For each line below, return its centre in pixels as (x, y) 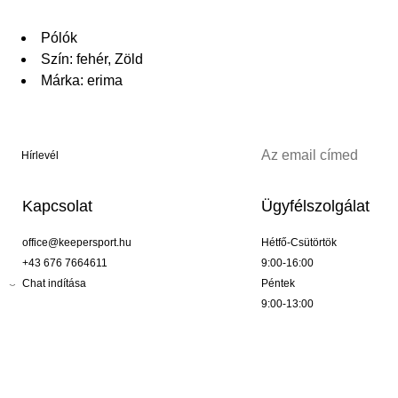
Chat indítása (54, 284)
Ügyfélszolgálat (315, 207)
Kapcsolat (57, 207)
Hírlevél (40, 156)
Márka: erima (82, 81)
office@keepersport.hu (77, 243)
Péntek (278, 284)
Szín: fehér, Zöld (92, 60)
